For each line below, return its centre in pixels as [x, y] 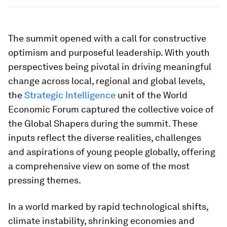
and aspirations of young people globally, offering [112, 152]
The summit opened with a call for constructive [107, 38]
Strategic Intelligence [70, 95]
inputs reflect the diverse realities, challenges [105, 137]
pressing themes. [45, 180]
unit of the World [152, 95]
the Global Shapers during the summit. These [103, 123]
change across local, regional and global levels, [106, 81]
